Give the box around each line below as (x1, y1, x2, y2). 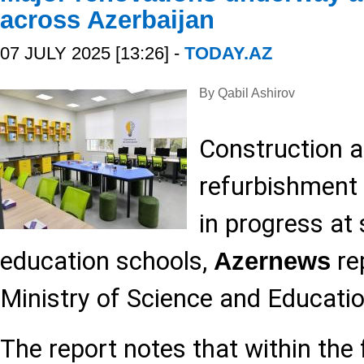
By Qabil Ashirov (199, 86, 295, 100)
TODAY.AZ (184, 43, 272, 63)
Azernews (214, 247, 331, 276)
